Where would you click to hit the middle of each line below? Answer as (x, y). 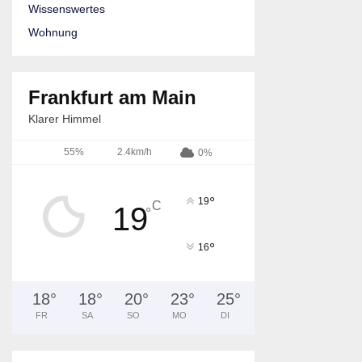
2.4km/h (134, 152)
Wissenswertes (67, 9)
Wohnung (53, 32)
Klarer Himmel (65, 119)
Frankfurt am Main (112, 97)
